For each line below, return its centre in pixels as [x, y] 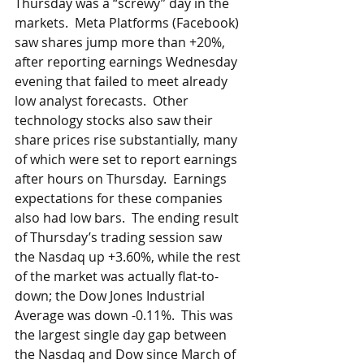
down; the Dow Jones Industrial [111, 296]
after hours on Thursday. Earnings [122, 179]
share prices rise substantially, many [128, 140]
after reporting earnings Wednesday [128, 62]
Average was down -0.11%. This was [126, 315]
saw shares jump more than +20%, [121, 42]
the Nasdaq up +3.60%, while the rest [129, 257]
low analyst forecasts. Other [103, 101]
